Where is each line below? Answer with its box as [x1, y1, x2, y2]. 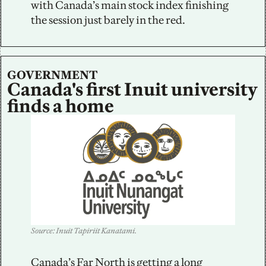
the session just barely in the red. [31, 12, 185, 27]
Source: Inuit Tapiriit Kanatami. [31, 225, 137, 235]
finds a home [7, 94, 114, 117]
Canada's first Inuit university [7, 78, 258, 100]
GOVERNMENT [7, 67, 97, 82]
